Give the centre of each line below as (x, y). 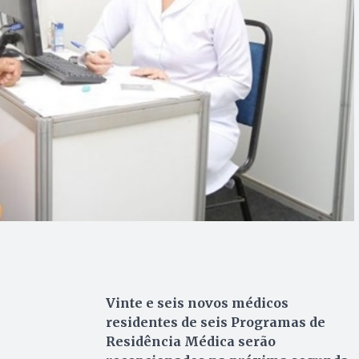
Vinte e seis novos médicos (197, 303)
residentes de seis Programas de (215, 323)
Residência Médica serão (190, 342)
